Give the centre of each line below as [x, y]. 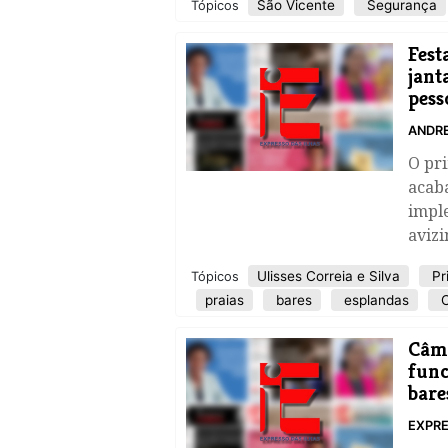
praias [224, 300]
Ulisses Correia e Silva [328, 276]
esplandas [374, 300]
